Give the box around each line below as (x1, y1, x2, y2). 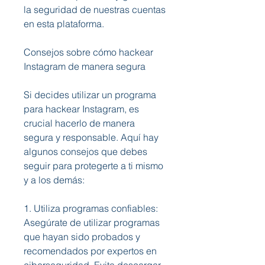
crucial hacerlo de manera (24, 117, 135, 129)
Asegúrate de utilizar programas (24, 216, 160, 228)
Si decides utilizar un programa (24, 89, 156, 101)
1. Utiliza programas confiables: (24, 202, 158, 214)
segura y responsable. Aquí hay (24, 131, 159, 143)
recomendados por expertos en (24, 245, 157, 257)
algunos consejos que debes (24, 146, 147, 157)
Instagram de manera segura (24, 60, 146, 72)
